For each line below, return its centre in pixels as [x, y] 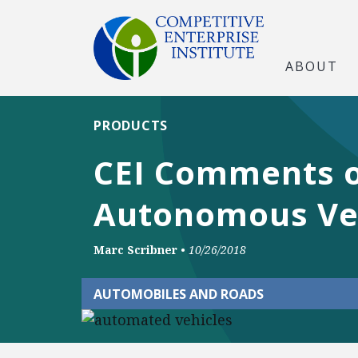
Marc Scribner [135, 250]
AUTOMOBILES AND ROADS [179, 294]
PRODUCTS [131, 125]
